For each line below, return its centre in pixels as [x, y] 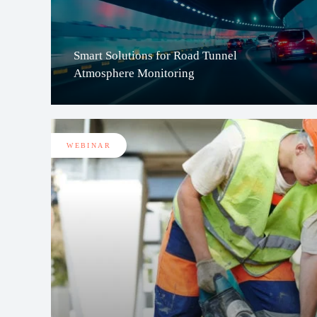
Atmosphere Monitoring [134, 74]
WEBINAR [89, 146]
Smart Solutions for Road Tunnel [155, 56]
